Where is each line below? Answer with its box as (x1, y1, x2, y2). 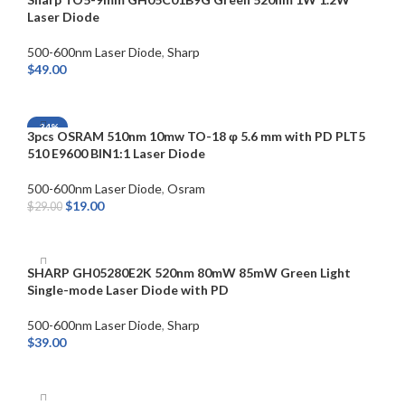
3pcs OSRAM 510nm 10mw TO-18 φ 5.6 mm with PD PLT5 (27, 128, 365, 145)
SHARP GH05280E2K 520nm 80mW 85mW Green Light (27, 265, 351, 281)
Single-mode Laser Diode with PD (27, 282, 229, 298)
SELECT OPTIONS (40, 223, 134, 238)
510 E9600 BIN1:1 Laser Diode (27, 146, 205, 162)
